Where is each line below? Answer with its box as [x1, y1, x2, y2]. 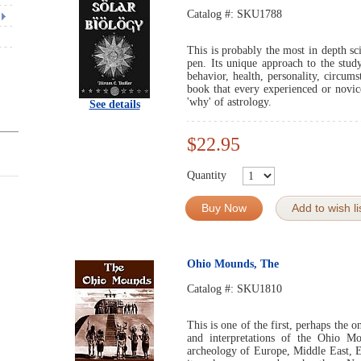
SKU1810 [237, 283, 282, 295]
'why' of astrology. [187, 96, 272, 108]
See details [89, 98, 140, 110]
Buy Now [201, 201, 247, 214]
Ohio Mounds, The [187, 258, 279, 270]
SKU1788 [237, 8, 282, 20]
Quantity [187, 168, 226, 181]
